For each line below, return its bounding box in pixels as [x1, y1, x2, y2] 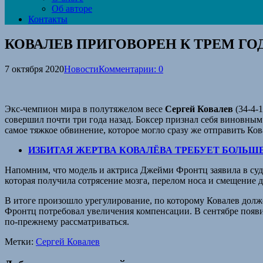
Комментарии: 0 [99, 63, 163, 74]
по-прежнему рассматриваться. [5, 216, 129, 227]
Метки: [5, 236, 36, 247]
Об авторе [52, 4, 92, 14]
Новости [64, 63, 99, 74]
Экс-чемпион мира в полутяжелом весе [5, 103, 165, 114]
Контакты [28, 14, 68, 24]
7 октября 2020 [5, 63, 64, 74]
